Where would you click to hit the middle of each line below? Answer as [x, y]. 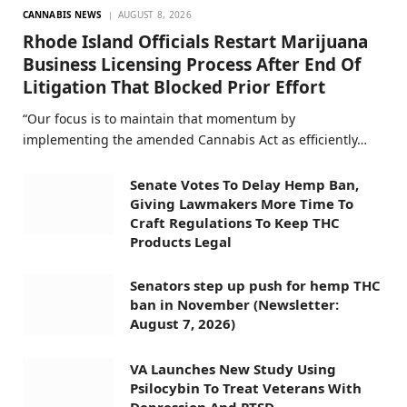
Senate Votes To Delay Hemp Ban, [244, 185]
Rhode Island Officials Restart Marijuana [195, 42]
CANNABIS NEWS [63, 15]
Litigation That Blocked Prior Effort [174, 88]
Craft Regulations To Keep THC [235, 223]
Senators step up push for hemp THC [255, 286]
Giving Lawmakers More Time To [242, 204]
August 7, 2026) [183, 324]
